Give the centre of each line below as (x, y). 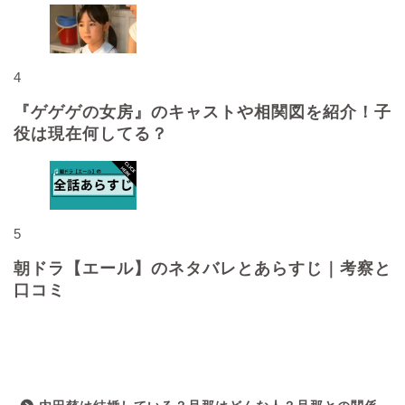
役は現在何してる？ (91, 133)
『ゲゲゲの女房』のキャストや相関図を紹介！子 (202, 112)
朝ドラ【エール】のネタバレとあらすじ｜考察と (202, 268)
